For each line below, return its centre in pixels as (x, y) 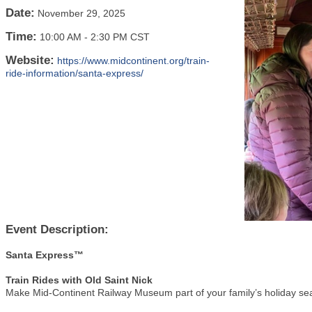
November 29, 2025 (81, 13)
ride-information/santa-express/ (75, 73)
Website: (30, 60)
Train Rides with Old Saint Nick (79, 280)
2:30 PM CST (120, 37)
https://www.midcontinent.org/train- (133, 61)
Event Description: (57, 229)
